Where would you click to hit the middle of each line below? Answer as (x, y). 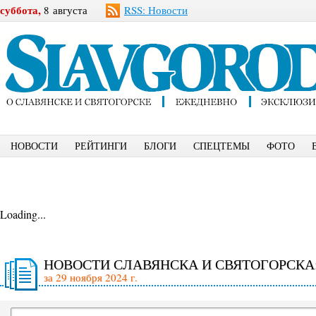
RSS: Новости (156, 10)
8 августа (64, 10)
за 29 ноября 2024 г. (91, 277)
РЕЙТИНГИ (101, 146)
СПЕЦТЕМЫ (221, 146)
